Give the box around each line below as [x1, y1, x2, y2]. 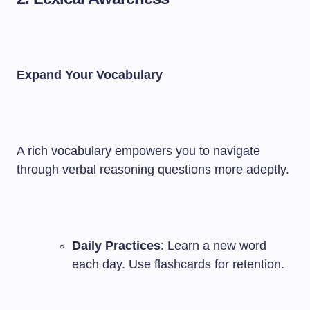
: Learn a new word [161, 239, 266, 253]
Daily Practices [72, 239, 161, 253]
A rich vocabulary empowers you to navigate [17, 144, 260, 158]
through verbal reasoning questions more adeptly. [17, 163, 289, 176]
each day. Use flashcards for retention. [72, 257, 284, 271]
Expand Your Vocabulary [17, 68, 163, 82]
